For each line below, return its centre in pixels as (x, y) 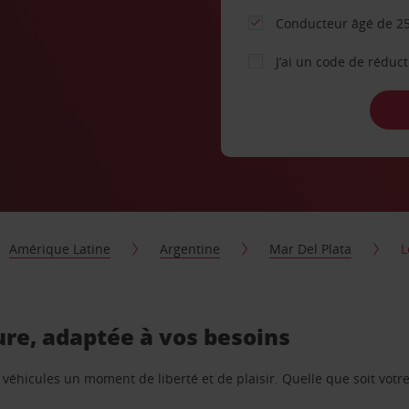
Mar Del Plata (311, 249)
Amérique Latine (60, 249)
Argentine (190, 249)
